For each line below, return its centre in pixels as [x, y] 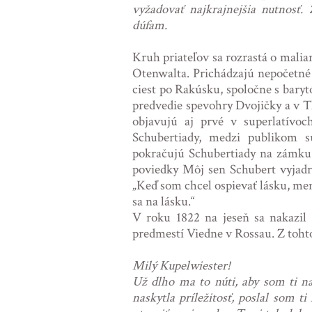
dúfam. [150, 26]
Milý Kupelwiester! [181, 266]
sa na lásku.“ [164, 202]
